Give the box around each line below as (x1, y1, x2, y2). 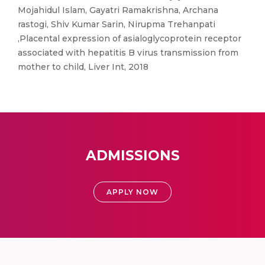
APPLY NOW (106, 188, 159, 196)
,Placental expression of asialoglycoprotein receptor (18, 33, 241, 44)
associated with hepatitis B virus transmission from (18, 47, 238, 58)
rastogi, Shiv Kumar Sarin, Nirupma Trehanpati (18, 19, 215, 30)
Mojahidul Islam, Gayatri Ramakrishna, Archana (18, 5, 218, 15)
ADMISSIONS (85, 147, 180, 164)
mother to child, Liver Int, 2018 (18, 62, 148, 72)
